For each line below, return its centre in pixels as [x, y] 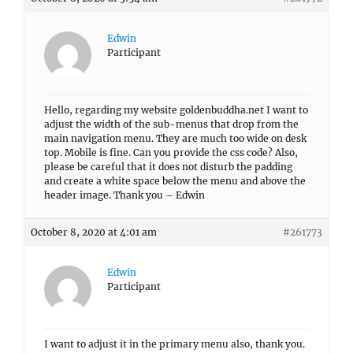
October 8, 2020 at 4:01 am [94, 232]
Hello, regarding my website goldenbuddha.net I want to [176, 110]
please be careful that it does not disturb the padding [168, 167]
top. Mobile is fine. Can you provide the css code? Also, [171, 152]
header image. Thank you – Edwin [124, 195]
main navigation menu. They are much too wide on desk [175, 138]
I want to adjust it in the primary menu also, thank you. [175, 344]
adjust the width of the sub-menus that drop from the [171, 124]
